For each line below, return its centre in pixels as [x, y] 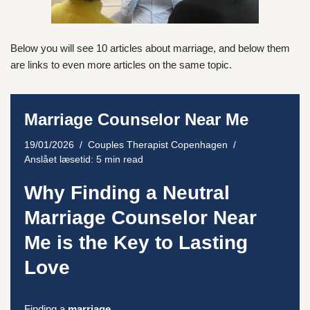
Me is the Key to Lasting [136, 243]
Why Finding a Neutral [127, 193]
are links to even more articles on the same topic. [121, 65]
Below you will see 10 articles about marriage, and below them [150, 48]
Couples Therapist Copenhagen [158, 145]
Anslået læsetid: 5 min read [84, 159]
